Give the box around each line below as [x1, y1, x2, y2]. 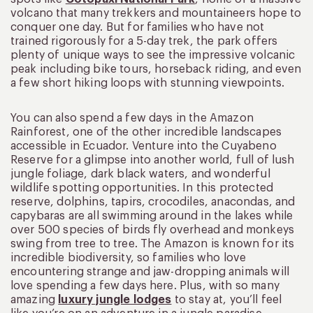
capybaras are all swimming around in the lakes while [10, 210, 293, 222]
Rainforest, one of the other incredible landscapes [10, 126, 282, 138]
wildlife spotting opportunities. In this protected [10, 182, 274, 194]
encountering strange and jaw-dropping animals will [10, 266, 290, 278]
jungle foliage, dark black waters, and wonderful [10, 168, 270, 180]
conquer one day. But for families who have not [10, 22, 265, 34]
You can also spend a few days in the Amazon [10, 112, 254, 124]
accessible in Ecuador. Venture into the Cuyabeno [10, 140, 277, 152]
